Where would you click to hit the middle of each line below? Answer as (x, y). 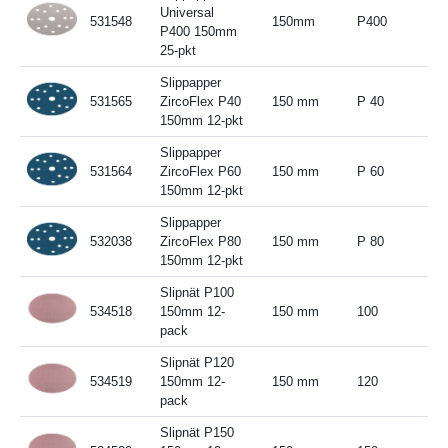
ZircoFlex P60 (200, 171)
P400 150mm (198, 31)
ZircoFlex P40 (200, 101)
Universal (186, 12)
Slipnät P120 (196, 362)
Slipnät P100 (196, 292)
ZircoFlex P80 (200, 241)
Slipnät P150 (196, 432)
